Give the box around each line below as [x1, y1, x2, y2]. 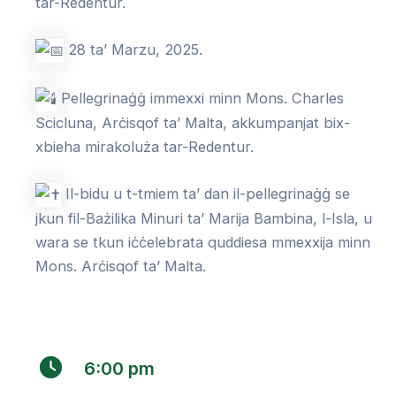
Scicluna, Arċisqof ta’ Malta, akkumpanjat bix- [35, 113, 350, 132]
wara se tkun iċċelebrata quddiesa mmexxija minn [35, 232, 370, 251]
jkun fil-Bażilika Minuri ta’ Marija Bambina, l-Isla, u [35, 209, 372, 227]
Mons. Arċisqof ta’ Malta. [35, 256, 206, 275]
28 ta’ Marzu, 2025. [64, 41, 202, 59]
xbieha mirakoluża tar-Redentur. [35, 137, 254, 156]
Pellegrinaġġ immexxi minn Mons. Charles [57, 88, 344, 107]
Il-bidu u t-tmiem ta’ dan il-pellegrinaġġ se [61, 184, 350, 202]
